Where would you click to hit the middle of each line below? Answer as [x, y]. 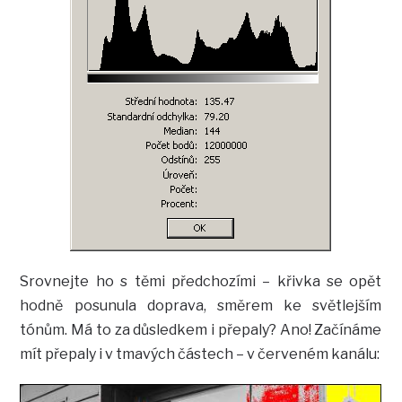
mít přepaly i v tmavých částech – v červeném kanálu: [200, 354]
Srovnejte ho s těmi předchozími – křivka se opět [201, 282]
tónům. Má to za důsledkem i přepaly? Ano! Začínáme [201, 330]
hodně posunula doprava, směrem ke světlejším [201, 306]
